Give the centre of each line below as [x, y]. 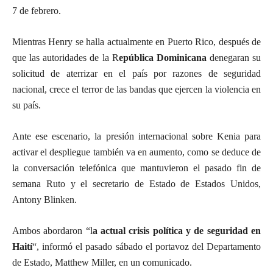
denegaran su [233, 58]
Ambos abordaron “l [52, 231]
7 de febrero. [37, 11]
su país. [27, 105]
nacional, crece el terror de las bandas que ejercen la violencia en [136, 89]
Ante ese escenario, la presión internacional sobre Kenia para [136, 136]
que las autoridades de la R [66, 58]
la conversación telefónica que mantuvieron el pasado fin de [136, 168]
